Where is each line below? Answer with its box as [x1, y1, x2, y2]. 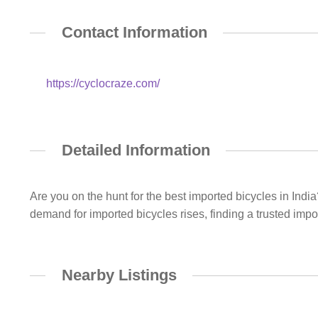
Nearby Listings [61, 265, 177, 284]
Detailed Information [61, 141, 210, 160]
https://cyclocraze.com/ [46, 77, 160, 90]
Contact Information [61, 23, 207, 41]
